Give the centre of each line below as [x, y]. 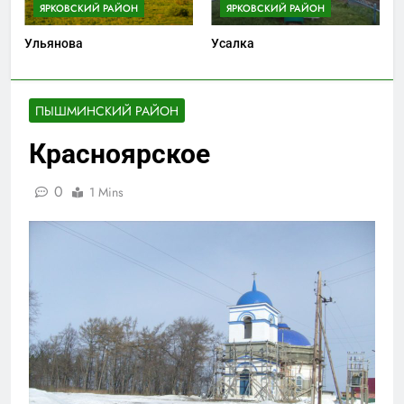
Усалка [233, 44]
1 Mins [106, 193]
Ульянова [54, 44]
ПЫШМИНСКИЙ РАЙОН [107, 111]
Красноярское [119, 154]
